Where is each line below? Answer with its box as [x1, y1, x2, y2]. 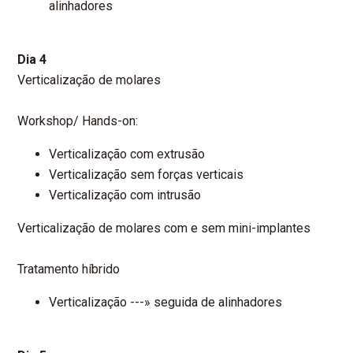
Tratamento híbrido [17, 262, 121, 277]
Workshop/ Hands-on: [17, 113, 139, 129]
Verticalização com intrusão [49, 188, 202, 203]
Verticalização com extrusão [49, 147, 206, 162]
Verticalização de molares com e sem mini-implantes [17, 221, 311, 236]
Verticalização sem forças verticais [49, 167, 244, 183]
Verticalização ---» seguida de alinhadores [49, 295, 283, 310]
